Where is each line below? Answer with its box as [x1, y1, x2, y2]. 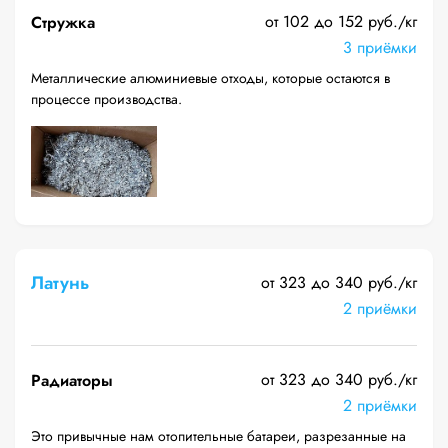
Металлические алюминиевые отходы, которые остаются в [31, 68, 390, 88]
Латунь [31, 270, 89, 296]
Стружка [31, 11, 95, 34]
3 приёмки [343, 36, 417, 59]
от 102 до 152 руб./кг [265, 10, 417, 33]
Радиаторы [31, 369, 113, 392]
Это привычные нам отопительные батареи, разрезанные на [31, 426, 406, 446]
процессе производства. [31, 89, 182, 109]
